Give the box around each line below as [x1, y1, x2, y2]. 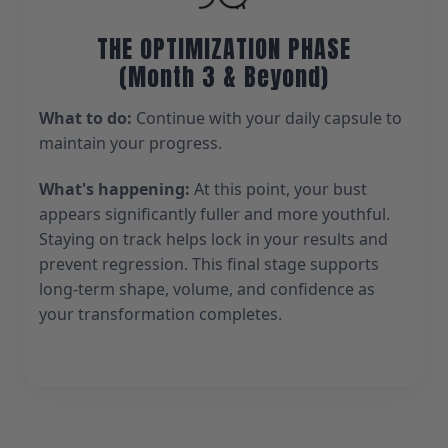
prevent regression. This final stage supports [39, 252, 379, 275]
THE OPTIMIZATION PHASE [97, 30, 351, 67]
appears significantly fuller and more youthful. [39, 202, 390, 225]
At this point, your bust [190, 177, 367, 200]
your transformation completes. [39, 302, 282, 325]
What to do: [39, 106, 132, 129]
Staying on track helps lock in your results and [39, 227, 388, 250]
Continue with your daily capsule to [132, 106, 402, 129]
